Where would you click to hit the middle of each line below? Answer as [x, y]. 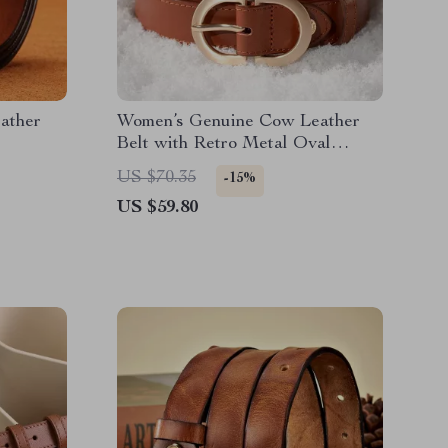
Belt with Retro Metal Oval [224, 144]
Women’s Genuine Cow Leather [238, 122]
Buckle [144, 166]
